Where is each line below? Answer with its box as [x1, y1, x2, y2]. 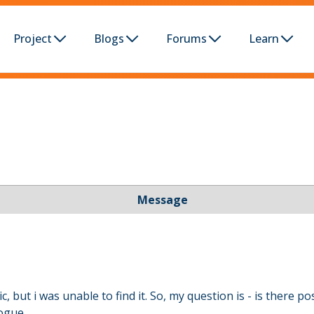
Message [137, 192, 188, 208]
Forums [166, 31, 207, 47]
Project [13, 31, 52, 47]
